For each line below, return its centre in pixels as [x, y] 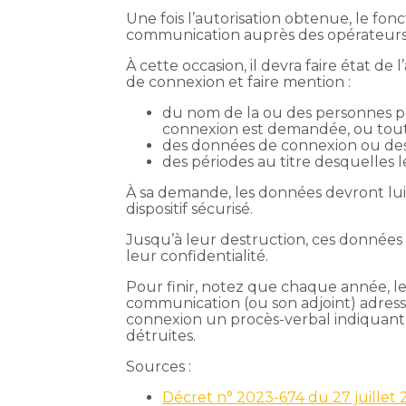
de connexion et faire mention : [239, 82]
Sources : [159, 367]
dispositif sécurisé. [190, 209]
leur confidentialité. [198, 256]
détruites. [161, 336]
